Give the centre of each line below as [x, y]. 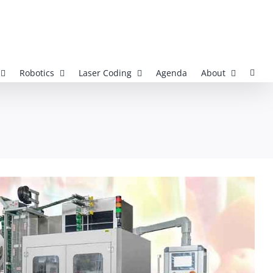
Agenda [172, 73]
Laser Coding [105, 73]
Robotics [37, 73]
